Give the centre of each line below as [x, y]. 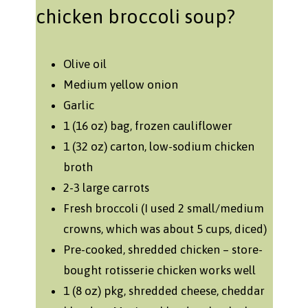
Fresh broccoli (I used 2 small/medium [163, 209]
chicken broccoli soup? [135, 17]
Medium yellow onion [120, 85]
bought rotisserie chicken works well [159, 271]
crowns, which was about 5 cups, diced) [165, 229]
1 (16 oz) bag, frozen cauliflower [147, 126]
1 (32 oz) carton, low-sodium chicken [158, 147]
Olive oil [85, 64]
